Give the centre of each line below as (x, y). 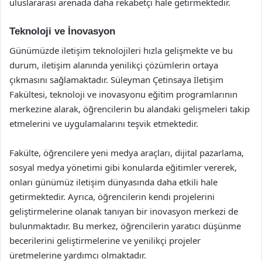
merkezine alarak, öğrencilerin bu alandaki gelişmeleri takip (130, 108)
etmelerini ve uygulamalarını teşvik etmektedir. (104, 123)
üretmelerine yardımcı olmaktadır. (78, 255)
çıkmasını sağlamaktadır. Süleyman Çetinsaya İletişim (116, 79)
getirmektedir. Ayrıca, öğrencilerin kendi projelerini (112, 196)
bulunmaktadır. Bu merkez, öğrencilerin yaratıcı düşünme (125, 225)
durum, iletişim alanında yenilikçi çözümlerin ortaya (114, 65)
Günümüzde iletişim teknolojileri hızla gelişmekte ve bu (121, 50)
